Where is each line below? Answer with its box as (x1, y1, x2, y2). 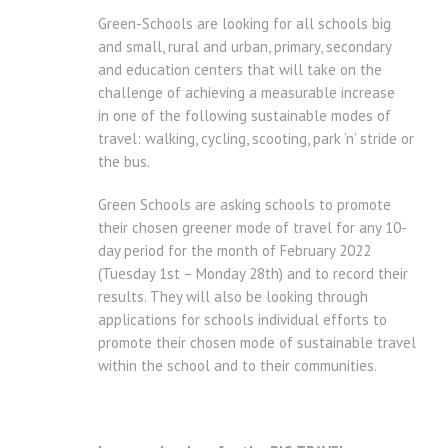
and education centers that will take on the (98, 60, 382, 80)
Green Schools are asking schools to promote (98, 195, 391, 215)
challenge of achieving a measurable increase (98, 83, 395, 103)
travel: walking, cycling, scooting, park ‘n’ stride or (98, 129, 414, 149)
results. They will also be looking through (98, 287, 368, 307)
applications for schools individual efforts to (98, 310, 387, 330)
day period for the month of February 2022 (98, 241, 371, 261)
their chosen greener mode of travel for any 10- (98, 218, 407, 238)
